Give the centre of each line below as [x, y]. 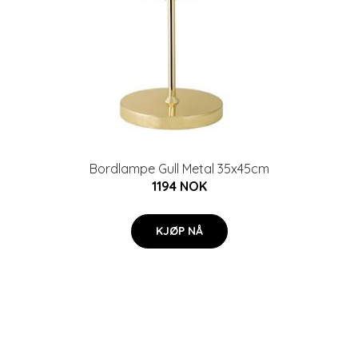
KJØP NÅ [179, 231]
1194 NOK [179, 186]
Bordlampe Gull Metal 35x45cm [179, 169]
